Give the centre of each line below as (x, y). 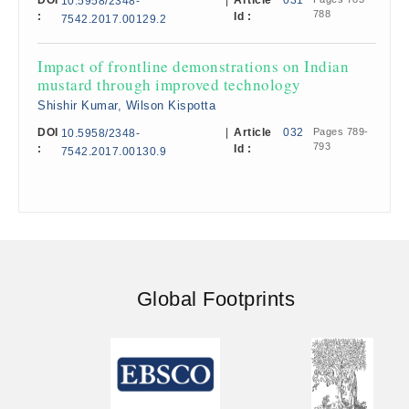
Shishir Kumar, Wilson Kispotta (126, 105)
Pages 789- (341, 131)
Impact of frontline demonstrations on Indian (193, 66)
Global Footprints (216, 299)
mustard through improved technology (169, 84)
